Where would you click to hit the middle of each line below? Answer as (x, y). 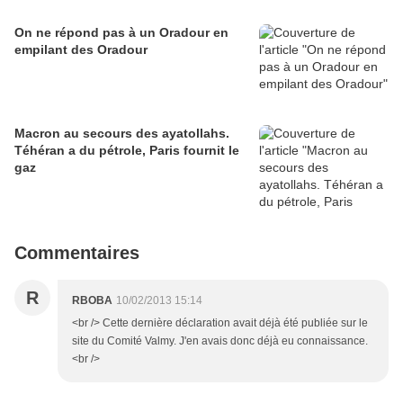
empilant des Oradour (81, 50)
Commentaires (77, 253)
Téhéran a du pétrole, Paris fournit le (127, 151)
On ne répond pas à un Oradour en (121, 33)
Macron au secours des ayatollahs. (122, 134)
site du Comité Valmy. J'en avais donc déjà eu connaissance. (220, 341)
